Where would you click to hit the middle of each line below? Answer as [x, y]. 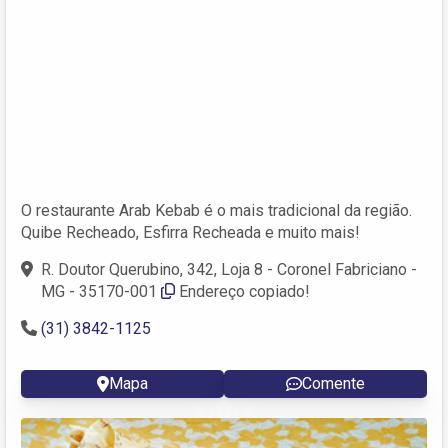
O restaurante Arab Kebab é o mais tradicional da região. [216, 210]
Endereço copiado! [244, 291]
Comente [333, 383]
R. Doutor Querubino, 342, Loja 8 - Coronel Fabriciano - [229, 269]
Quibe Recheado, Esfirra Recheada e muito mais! [190, 232]
